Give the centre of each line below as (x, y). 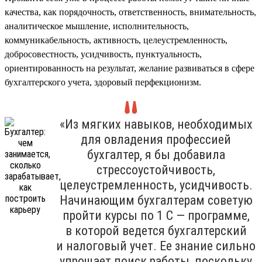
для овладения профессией (156, 139)
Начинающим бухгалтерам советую (156, 200)
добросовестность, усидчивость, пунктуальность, (103, 54)
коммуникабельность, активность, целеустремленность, (116, 40)
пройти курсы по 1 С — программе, (156, 215)
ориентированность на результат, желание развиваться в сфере (130, 68)
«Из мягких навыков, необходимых (156, 124)
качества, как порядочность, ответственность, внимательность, (130, 12)
